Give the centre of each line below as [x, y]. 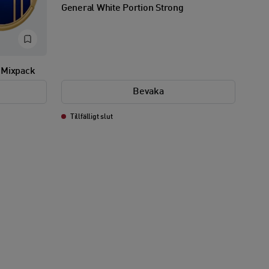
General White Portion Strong [122, 8]
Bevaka [148, 92]
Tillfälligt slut [91, 117]
